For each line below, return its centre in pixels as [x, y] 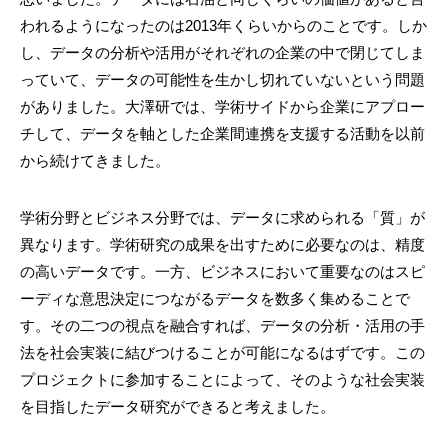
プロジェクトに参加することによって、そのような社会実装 [222, 380]
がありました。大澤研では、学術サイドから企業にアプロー [222, 107]
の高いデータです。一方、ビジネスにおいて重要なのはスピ [222, 272]
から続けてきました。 [95, 161]
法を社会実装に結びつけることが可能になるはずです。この [222, 353]
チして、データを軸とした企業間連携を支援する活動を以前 [222, 134]
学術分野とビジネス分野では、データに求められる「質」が [222, 218]
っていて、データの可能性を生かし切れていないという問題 [222, 80]
